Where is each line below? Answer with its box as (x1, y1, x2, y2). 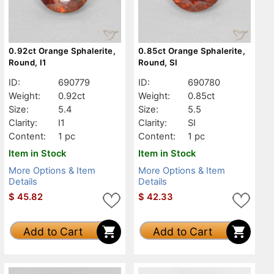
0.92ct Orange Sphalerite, (9, 45, 116, 56)
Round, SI (138, 57, 178, 67)
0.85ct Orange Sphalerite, (138, 45, 245, 56)
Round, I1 (9, 57, 46, 67)
